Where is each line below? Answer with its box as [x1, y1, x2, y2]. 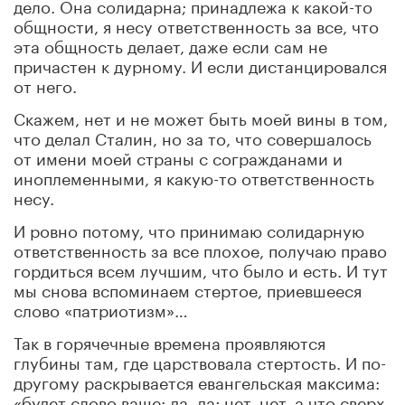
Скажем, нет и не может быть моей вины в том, [14, 103, 388, 129]
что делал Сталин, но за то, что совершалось [14, 123, 372, 149]
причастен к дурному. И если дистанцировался [14, 51, 387, 77]
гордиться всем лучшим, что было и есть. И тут [14, 255, 388, 281]
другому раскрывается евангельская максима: [14, 367, 380, 393]
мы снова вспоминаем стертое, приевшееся [14, 275, 362, 301]
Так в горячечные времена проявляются [14, 327, 325, 353]
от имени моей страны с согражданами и [14, 143, 343, 169]
